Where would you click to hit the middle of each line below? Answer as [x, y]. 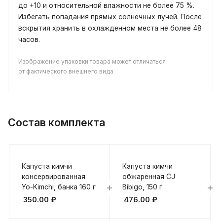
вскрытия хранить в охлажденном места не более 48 [110, 28]
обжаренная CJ [149, 176]
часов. [29, 39]
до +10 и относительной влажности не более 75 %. [106, 5]
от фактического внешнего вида [66, 71]
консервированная [53, 176]
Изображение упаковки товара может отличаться [92, 61]
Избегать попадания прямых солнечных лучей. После [110, 17]
